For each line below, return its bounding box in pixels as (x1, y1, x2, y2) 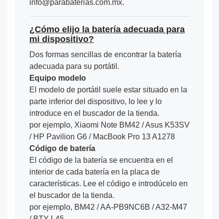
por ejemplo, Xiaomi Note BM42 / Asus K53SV (29, 120, 190, 129)
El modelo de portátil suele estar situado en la (29, 85, 187, 94)
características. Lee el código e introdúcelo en (29, 179, 188, 188)
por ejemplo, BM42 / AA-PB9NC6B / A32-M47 (29, 202, 187, 211)
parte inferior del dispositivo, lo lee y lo (29, 97, 162, 106)
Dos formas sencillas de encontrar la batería (29, 50, 181, 59)
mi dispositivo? (29, 34, 94, 44)
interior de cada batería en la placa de (29, 167, 160, 176)
